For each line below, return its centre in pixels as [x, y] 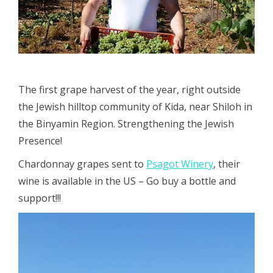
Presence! [40, 140]
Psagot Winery [180, 164]
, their [227, 164]
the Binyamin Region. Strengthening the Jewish [126, 123]
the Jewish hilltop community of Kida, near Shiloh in [135, 106]
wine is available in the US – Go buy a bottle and [127, 181]
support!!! [40, 198]
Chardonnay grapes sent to [82, 164]
